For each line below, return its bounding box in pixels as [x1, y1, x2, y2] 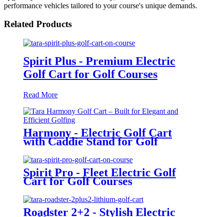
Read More [23, 90, 58, 99]
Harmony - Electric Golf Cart [23, 126, 172, 139]
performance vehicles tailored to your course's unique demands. [4, 1, 197, 10]
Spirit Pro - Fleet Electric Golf [23, 166, 176, 179]
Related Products [4, 19, 72, 30]
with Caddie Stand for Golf [23, 135, 158, 148]
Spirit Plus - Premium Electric [23, 54, 175, 67]
